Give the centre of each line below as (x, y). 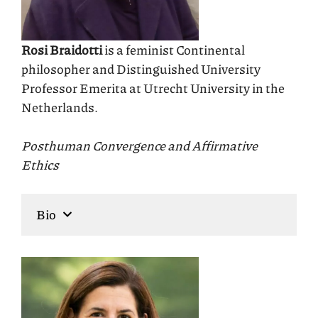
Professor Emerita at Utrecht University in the (153, 88)
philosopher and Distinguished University (141, 68)
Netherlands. (60, 107)
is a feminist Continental (174, 49)
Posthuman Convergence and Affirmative (139, 145)
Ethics (40, 164)
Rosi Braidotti (62, 49)
